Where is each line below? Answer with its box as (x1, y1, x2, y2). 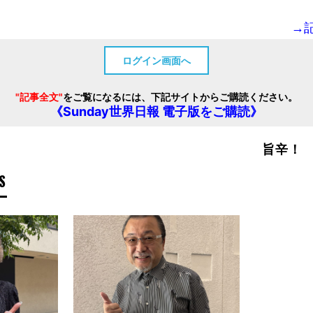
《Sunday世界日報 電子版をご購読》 (50, 103, 263, 119)
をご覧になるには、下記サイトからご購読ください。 (62, 90, 298, 103)
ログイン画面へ (122, 54, 191, 66)
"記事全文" (15, 90, 63, 103)
